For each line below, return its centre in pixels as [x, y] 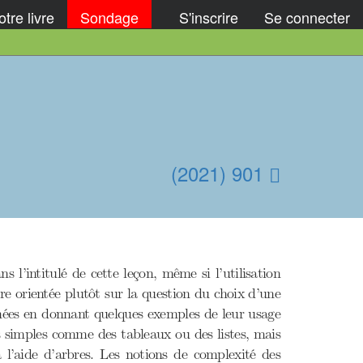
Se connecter [307, 17]
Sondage [109, 17]
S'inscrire [209, 17]
